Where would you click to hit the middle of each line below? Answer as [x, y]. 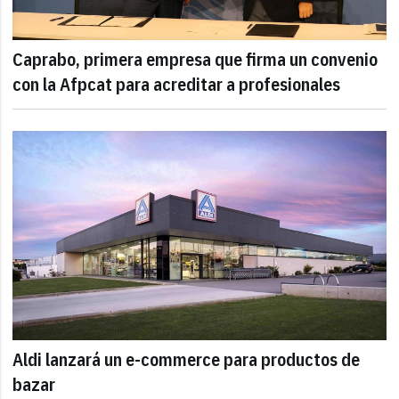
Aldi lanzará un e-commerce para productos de [187, 359]
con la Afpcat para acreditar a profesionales [177, 84]
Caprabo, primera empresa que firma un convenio [195, 59]
